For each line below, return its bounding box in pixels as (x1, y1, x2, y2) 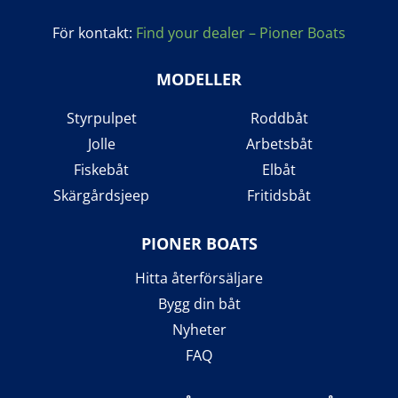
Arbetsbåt (245, 133, 313, 154)
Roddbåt (250, 107, 308, 128)
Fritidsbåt (247, 185, 311, 205)
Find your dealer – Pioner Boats (136, 22, 346, 43)
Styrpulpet (66, 107, 137, 128)
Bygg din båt (157, 293, 241, 314)
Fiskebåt (74, 159, 129, 179)
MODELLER (156, 68, 242, 90)
